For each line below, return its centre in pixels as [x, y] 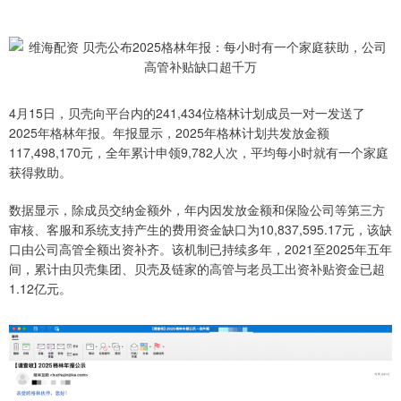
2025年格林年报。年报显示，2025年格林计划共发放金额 [169, 132]
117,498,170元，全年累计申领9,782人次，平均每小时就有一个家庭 [199, 152]
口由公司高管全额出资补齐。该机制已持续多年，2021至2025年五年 [200, 249]
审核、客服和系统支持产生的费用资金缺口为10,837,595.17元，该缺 [200, 229]
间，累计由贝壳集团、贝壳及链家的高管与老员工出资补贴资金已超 [197, 269]
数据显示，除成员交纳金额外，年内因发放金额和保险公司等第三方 [197, 209]
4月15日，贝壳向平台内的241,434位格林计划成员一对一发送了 [187, 113]
